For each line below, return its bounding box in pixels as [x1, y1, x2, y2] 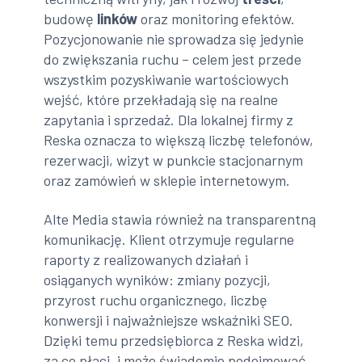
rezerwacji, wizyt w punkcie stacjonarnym [44, 151, 304, 170]
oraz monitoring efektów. [137, 10, 296, 28]
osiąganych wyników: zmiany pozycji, [44, 270, 271, 288]
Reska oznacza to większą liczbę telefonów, [44, 131, 314, 149]
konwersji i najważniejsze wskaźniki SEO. [44, 310, 294, 329]
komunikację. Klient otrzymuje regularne [44, 229, 295, 248]
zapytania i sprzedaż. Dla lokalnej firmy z [44, 111, 294, 129]
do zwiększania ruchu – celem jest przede [44, 50, 302, 69]
